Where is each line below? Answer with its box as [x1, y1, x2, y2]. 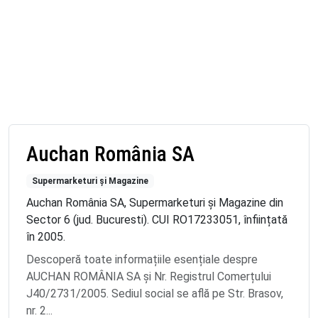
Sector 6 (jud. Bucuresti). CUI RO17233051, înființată [26, 213, 287, 226]
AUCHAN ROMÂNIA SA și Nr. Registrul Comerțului [26, 270, 271, 283]
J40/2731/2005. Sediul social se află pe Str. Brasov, [26, 287, 283, 300]
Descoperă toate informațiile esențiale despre [26, 253, 258, 266]
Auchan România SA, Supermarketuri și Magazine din [26, 196, 283, 209]
